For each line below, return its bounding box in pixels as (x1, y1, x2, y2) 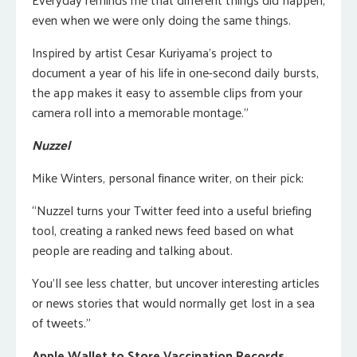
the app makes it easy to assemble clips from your (32, 80, 303, 104)
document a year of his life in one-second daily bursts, (32, 60, 319, 84)
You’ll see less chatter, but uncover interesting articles (32, 270, 320, 294)
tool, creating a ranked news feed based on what (32, 218, 294, 241)
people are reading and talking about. (32, 237, 233, 261)
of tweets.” (32, 310, 91, 334)
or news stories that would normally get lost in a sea (32, 290, 315, 314)
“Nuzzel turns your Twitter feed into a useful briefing (32, 198, 312, 222)
